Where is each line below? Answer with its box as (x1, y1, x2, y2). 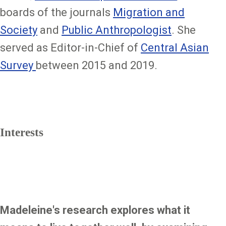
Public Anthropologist (62, 23, 172, 36)
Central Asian (141, 41, 209, 54)
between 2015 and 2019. (36, 59, 160, 72)
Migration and (113, 6, 185, 19)
